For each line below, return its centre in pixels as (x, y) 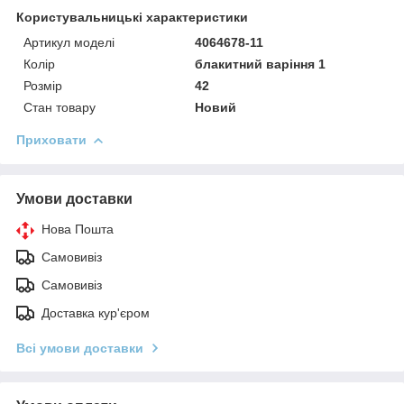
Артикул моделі (69, 42)
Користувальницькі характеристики (132, 17)
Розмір (43, 85)
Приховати (51, 139)
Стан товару (60, 107)
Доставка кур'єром (96, 312)
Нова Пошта (78, 229)
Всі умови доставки (80, 348)
